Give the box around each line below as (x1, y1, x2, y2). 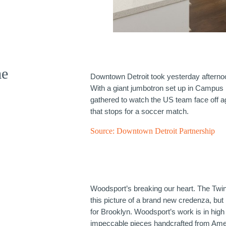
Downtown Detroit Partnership (117, 126, 215, 135)
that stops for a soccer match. (90, 106, 189, 116)
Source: (90, 126, 117, 135)
